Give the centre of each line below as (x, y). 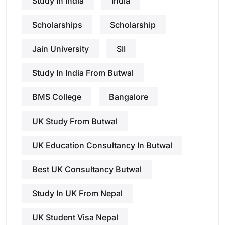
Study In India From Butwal (83, 73)
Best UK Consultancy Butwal (87, 170)
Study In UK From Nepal (77, 194)
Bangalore (129, 97)
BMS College (57, 97)
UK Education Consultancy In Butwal (102, 145)
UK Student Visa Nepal (75, 218)
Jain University (61, 49)
